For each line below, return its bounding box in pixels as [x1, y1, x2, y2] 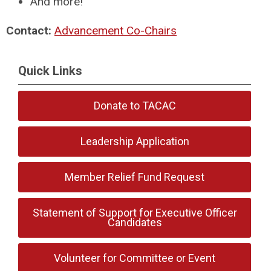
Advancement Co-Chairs [54, 24, 177, 38]
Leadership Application [80, 135, 189, 148]
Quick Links [18, 64, 82, 78]
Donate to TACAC [93, 99, 176, 112]
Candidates [107, 216, 162, 229]
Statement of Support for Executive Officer [32, 206, 237, 219]
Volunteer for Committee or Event [54, 252, 216, 264]
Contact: [6, 24, 54, 38]
